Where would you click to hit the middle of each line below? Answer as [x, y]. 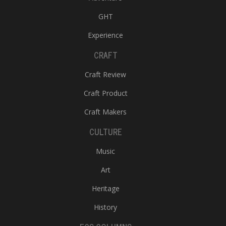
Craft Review [105, 74]
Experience [105, 35]
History [105, 207]
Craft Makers [105, 112]
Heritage [105, 188]
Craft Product [105, 93]
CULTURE [105, 132]
